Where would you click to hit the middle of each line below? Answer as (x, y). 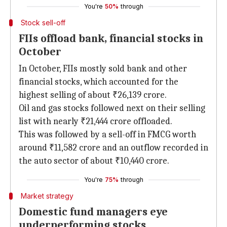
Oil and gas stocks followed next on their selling (112, 108)
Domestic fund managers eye (93, 212)
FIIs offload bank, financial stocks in (111, 39)
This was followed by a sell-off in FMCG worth (107, 135)
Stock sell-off (43, 23)
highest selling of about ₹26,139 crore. (93, 95)
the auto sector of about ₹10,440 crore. (94, 161)
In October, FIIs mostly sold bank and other (103, 69)
